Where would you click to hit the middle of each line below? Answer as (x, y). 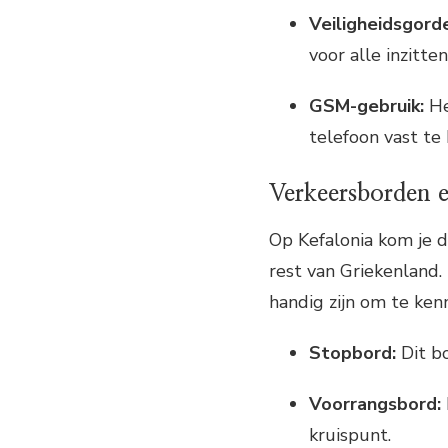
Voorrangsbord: (375, 403)
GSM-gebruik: (366, 106)
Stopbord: (352, 352)
